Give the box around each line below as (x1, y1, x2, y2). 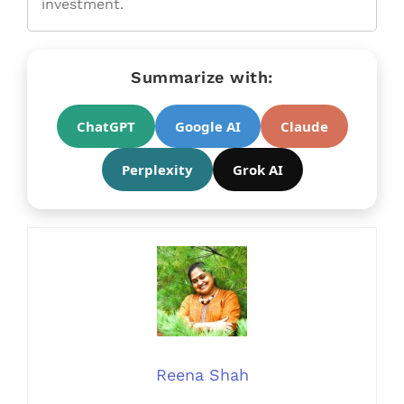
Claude (280, 117, 328, 136)
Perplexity (121, 161, 193, 179)
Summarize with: (131, 68, 273, 87)
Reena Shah (155, 365, 249, 385)
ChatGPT (76, 117, 135, 136)
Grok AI (232, 161, 283, 179)
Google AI (174, 117, 241, 136)
